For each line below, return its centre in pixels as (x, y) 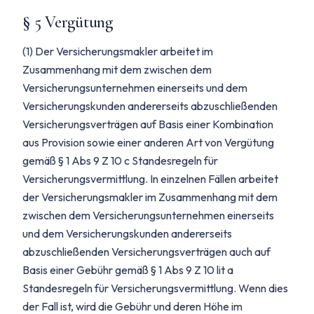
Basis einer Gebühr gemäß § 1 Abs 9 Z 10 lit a (128, 270)
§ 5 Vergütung (68, 22)
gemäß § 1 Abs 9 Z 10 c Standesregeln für (120, 161)
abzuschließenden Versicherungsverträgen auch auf (146, 252)
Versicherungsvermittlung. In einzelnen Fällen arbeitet (150, 179)
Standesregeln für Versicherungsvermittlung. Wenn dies (155, 288)
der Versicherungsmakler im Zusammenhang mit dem (150, 197)
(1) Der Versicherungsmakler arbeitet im (118, 51)
